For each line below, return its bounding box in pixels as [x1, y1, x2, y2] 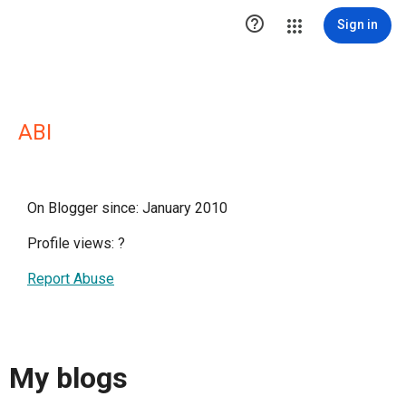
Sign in [337, 17, 378, 32]
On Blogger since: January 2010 [27, 199, 227, 217]
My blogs [9, 361, 128, 396]
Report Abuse [27, 270, 114, 287]
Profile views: [27, 235, 118, 252]
